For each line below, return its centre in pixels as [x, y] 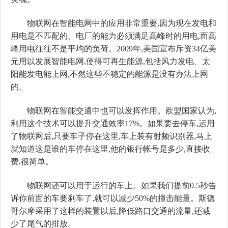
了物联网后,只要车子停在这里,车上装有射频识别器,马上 [111, 136]
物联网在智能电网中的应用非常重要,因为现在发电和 [113, 23]
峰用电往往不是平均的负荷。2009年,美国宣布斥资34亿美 [113, 49]
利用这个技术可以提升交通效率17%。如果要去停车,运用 [113, 123]
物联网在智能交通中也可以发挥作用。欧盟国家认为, [113, 111]
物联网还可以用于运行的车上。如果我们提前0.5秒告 [113, 186]
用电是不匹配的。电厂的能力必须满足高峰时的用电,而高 [113, 36]
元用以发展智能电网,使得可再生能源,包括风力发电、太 [110, 61]
